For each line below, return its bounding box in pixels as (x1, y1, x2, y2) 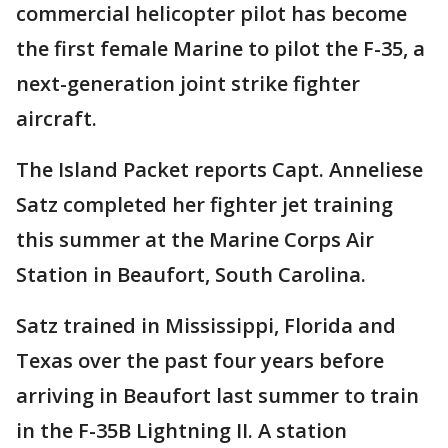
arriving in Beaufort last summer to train (16, 382, 419, 409)
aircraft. (16, 105, 97, 132)
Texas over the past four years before (16, 347, 384, 374)
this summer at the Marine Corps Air (16, 226, 374, 253)
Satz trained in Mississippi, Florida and (16, 312, 396, 339)
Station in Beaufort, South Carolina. (16, 261, 366, 288)
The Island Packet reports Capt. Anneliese (16, 156, 423, 183)
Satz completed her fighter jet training (16, 191, 393, 218)
